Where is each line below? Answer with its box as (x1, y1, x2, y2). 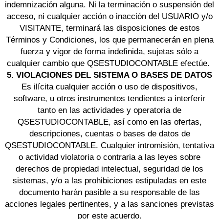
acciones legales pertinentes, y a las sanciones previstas (5, 199, 214, 209)
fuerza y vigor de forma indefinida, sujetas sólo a (21, 47, 198, 57)
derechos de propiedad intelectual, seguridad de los (16, 164, 203, 174)
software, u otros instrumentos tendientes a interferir (14, 94, 205, 104)
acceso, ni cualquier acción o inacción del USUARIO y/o (6, 12, 213, 22)
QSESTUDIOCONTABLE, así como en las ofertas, (17, 117, 202, 127)
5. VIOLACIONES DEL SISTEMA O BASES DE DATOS (7, 70, 212, 80)
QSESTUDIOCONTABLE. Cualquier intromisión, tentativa (5, 141, 214, 151)
